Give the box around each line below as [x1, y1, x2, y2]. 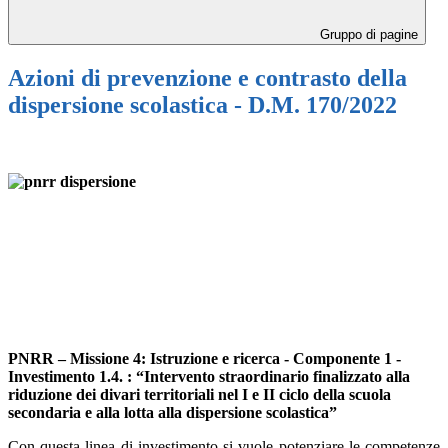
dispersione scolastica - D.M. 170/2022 [8, 92, 397, 119]
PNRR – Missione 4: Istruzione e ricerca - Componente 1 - [8, 349, 401, 367]
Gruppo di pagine [316, 27, 418, 43]
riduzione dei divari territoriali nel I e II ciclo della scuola [8, 385, 391, 403]
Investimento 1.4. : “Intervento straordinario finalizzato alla [8, 367, 410, 385]
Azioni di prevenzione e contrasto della [8, 65, 407, 92]
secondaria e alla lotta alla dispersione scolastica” [8, 403, 337, 421]
